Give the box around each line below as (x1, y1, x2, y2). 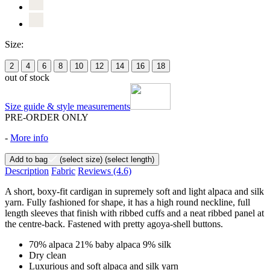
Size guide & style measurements (5, 101, 130, 111)
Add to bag (10, 154, 48, 164)
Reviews (78, 165, 113, 176)
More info (10, 132, 48, 143)
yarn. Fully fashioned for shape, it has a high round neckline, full (5, 196, 250, 207)
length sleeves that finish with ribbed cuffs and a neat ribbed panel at (5, 207, 264, 218)
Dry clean (29, 250, 66, 260)
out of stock (5, 72, 49, 83)
